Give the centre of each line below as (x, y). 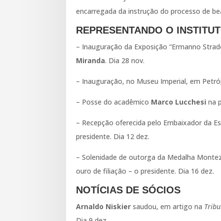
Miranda (91, 60)
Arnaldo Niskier (104, 206)
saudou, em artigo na (168, 206)
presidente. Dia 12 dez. (113, 136)
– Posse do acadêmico (114, 102)
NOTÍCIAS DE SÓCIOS (129, 190)
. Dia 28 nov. (125, 60)
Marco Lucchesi (179, 102)
